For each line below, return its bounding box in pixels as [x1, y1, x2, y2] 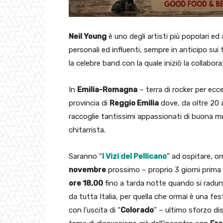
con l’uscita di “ [69, 206, 120, 215]
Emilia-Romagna [77, 85, 137, 95]
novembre [69, 165, 106, 175]
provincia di [69, 99, 110, 108]
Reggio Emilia [110, 99, 159, 108]
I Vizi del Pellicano [102, 152, 167, 161]
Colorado [120, 206, 154, 215]
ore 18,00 [69, 179, 103, 188]
